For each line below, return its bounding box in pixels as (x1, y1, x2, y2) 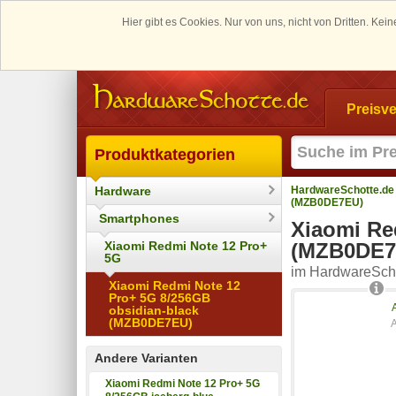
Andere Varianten (95, 350, 198, 365)
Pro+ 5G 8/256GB (109, 290, 210, 305)
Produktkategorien (95, 145, 235, 164)
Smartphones (99, 210, 179, 225)
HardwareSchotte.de (291, 183, 394, 196)
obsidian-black (109, 302, 199, 317)
